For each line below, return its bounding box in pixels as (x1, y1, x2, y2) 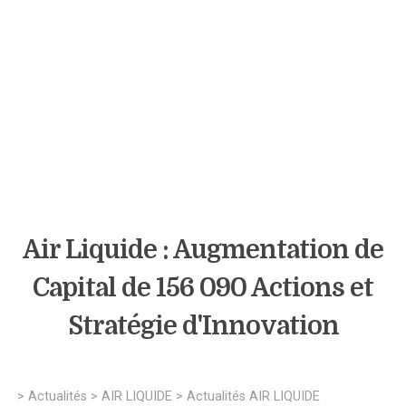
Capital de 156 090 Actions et (33, 274, 373, 303)
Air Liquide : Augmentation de (23, 236, 383, 265)
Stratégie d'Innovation (67, 312, 339, 341)
